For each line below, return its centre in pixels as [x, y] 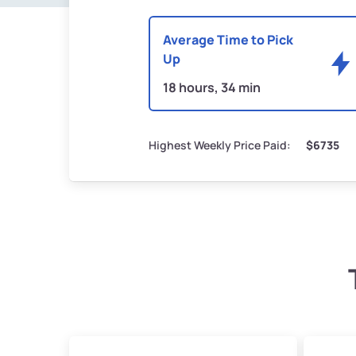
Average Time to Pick [228, 40]
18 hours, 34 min [212, 88]
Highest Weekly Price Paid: [220, 145]
